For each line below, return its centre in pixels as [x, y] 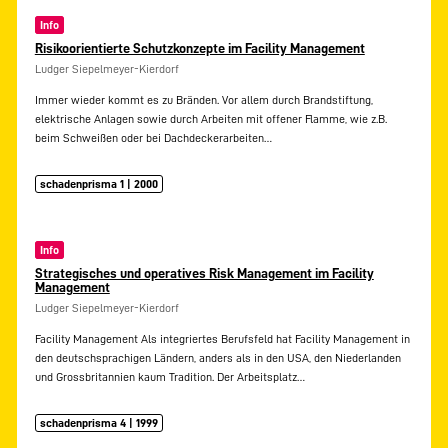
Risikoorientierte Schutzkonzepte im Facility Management [199, 48]
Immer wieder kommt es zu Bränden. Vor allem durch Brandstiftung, [203, 100]
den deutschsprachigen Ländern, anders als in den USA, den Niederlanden [217, 358]
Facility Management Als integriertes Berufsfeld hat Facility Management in [222, 339]
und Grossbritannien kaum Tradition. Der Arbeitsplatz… [169, 377]
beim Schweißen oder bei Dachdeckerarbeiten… [153, 138]
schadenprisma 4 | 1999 [99, 422]
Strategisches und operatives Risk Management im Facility [204, 272]
